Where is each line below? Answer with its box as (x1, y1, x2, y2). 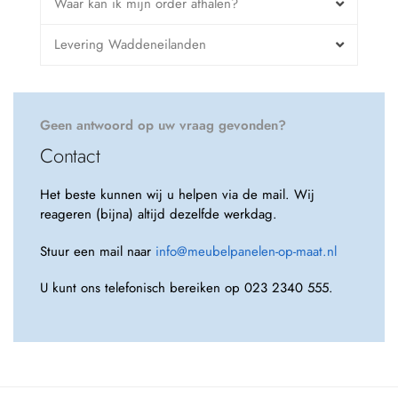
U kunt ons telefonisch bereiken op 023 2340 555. (40, 278, 338, 298)
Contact (40, 141, 100, 171)
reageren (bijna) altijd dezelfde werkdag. (40, 204, 277, 225)
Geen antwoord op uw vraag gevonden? (40, 115, 286, 136)
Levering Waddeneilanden (54, 35, 206, 55)
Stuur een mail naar (40, 241, 155, 261)
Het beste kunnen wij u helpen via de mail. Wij (40, 185, 314, 205)
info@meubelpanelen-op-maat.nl (155, 241, 337, 261)
